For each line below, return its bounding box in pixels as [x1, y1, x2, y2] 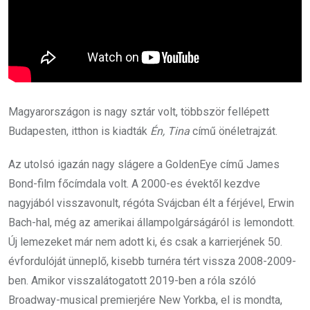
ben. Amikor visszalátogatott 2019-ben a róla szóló [8, 274, 256, 288]
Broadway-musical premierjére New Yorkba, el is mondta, [8, 293, 282, 307]
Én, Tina [150, 125, 190, 138]
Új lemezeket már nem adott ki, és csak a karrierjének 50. [8, 235, 282, 249]
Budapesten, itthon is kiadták [8, 125, 150, 138]
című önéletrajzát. [190, 125, 277, 138]
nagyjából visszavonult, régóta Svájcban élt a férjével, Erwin [8, 197, 294, 210]
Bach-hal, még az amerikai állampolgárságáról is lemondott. [8, 216, 295, 230]
